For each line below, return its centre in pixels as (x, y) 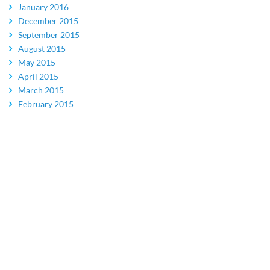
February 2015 (46, 104)
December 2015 (48, 21)
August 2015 (42, 49)
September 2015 (49, 35)
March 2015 (41, 90)
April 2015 (38, 77)
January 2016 (43, 7)
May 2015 (37, 63)
